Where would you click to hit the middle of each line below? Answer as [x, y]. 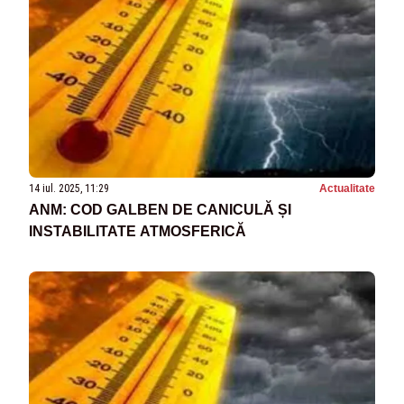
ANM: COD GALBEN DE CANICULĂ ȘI [160, 210]
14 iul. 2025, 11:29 [69, 189]
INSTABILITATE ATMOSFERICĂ [138, 232]
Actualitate [347, 189]
